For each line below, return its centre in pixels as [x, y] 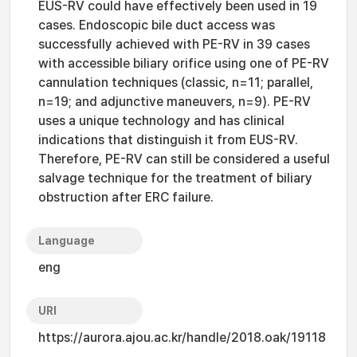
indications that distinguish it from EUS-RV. [168, 140]
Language [67, 241]
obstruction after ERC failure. [126, 197]
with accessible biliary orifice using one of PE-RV [184, 63]
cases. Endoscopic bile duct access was [157, 25]
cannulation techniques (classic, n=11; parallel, [176, 82]
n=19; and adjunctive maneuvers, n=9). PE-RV [175, 102]
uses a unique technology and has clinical [161, 121]
